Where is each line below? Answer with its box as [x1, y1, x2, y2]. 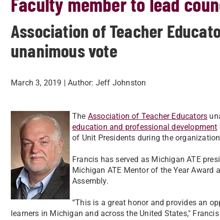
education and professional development [72, 122, 218, 132]
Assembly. [72, 176, 109, 186]
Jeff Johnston [95, 78, 146, 87]
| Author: [63, 78, 94, 87]
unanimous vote [11, 39, 117, 61]
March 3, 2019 [11, 78, 62, 87]
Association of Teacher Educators [87, 111, 208, 121]
